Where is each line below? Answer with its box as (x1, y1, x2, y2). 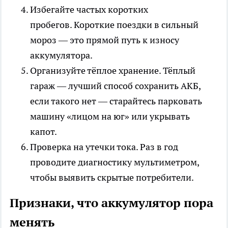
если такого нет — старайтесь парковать (30, 95, 202, 107)
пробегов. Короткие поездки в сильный (30, 18, 198, 31)
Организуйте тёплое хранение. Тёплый (30, 64, 195, 76)
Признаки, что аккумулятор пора (10, 194, 213, 211)
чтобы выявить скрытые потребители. (30, 171, 194, 183)
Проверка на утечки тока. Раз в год (30, 140, 178, 153)
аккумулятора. (30, 49, 93, 61)
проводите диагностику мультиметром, (30, 156, 199, 168)
